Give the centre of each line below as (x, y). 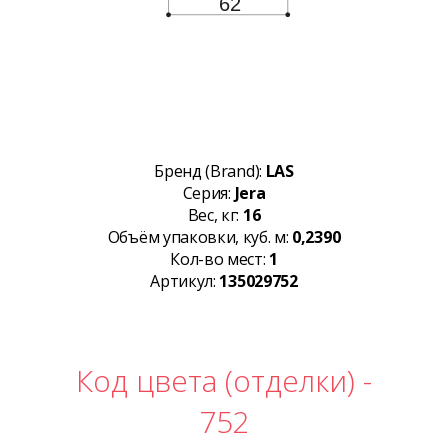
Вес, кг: (215, 215)
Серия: (208, 193)
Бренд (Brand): (210, 171)
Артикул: (185, 281)
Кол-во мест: (220, 259)
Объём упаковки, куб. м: (200, 237)
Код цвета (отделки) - (224, 381)
